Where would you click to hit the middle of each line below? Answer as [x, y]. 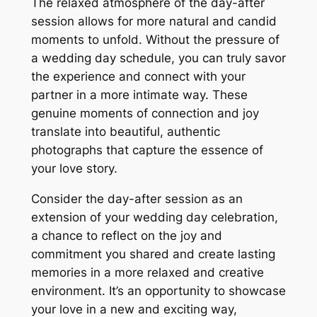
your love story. [74, 169]
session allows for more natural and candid [154, 22]
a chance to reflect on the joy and [126, 236]
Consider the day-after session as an [137, 199]
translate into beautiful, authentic [125, 132]
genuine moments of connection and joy [145, 114]
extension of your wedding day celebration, [154, 218]
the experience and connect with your [138, 77]
